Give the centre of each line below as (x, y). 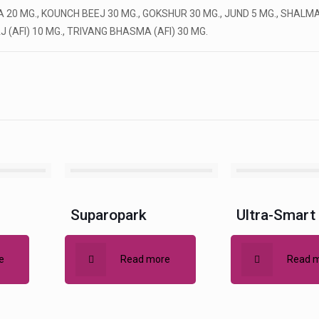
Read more (146, 259)
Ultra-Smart (276, 215)
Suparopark (108, 215)
